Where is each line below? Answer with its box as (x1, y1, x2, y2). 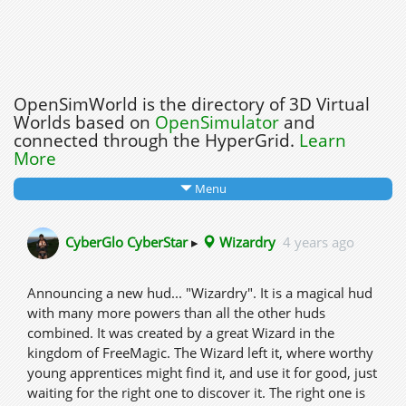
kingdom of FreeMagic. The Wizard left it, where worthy (27, 343, 373, 362)
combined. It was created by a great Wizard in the (27, 324, 334, 342)
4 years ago (283, 232, 354, 251)
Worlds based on (14, 111, 155, 134)
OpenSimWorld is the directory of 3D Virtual (14, 92, 370, 116)
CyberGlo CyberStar (65, 232, 188, 251)
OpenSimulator (155, 111, 279, 134)
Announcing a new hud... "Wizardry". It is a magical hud (27, 284, 372, 302)
